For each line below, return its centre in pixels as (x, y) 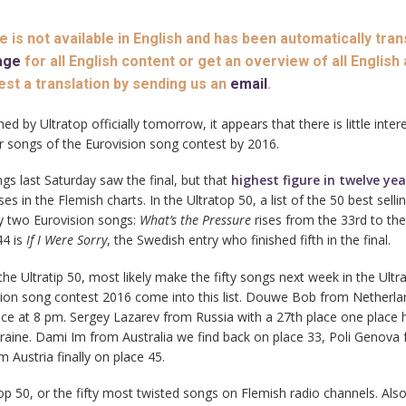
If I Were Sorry (66, 240)
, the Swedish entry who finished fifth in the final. (248, 240)
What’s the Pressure (197, 220)
